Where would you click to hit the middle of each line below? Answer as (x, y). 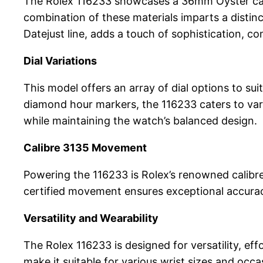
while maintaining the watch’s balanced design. (140, 121)
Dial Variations (60, 61)
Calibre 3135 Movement (85, 148)
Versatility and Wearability (91, 218)
